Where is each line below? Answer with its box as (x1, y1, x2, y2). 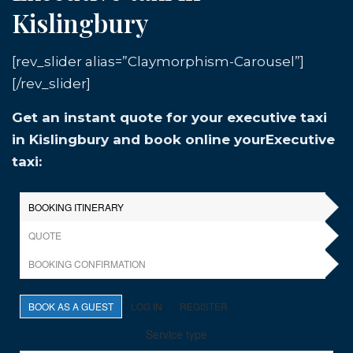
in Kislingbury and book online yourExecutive (12, 132, 335, 147)
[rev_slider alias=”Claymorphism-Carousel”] (12, 54, 304, 69)
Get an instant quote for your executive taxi (12, 110, 327, 125)
